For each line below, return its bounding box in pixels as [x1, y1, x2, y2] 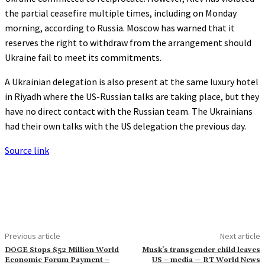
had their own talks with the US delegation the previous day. [5, 119, 246, 132]
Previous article [5, 230, 60, 241]
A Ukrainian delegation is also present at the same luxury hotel [5, 75, 258, 88]
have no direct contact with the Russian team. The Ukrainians [5, 105, 253, 117]
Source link [5, 144, 49, 156]
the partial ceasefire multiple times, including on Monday [5, 7, 237, 19]
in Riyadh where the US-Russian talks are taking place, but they [5, 90, 259, 102]
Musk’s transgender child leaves [141, 245, 260, 254]
